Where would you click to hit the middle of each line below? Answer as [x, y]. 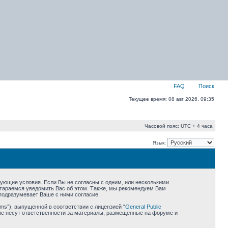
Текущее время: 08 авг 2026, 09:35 [172, 99]
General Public [143, 207]
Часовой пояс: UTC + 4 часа [179, 126]
